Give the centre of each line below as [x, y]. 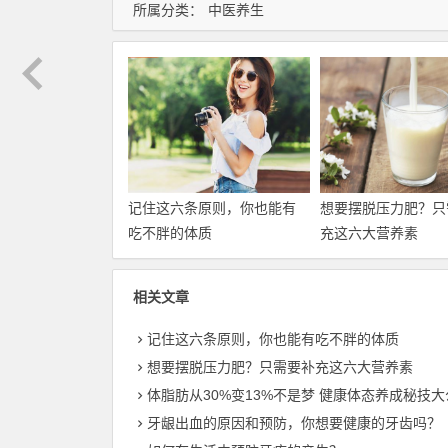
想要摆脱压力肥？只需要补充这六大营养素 [280, 367]
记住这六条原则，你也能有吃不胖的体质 [273, 339]
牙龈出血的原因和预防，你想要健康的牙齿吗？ [294, 423]
